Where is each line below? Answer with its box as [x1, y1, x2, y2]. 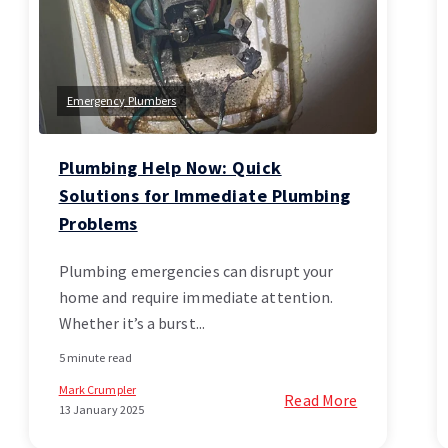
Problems [58, 212, 138, 236]
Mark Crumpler [58, 382, 136, 398]
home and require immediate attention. [58, 287, 334, 308]
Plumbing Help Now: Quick [58, 156, 282, 180]
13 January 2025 [58, 402, 145, 418]
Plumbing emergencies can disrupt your [58, 261, 334, 282]
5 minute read [58, 350, 132, 366]
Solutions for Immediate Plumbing [58, 184, 351, 208]
